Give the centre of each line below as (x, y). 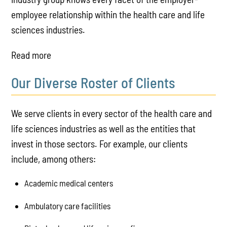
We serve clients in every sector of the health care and (112, 113)
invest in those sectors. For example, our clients (100, 143)
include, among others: (54, 159)
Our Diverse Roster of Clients (93, 82)
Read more (31, 55)
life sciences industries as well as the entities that (104, 128)
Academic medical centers (69, 183)
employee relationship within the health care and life (108, 15)
